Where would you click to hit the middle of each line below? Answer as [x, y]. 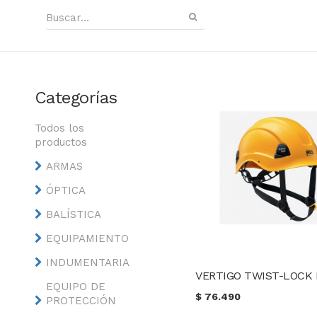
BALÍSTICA [73, 214]
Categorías [76, 98]
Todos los [59, 128]
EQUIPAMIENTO [87, 238]
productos [60, 142]
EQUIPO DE [75, 287]
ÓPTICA [65, 190]
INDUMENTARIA [87, 263]
